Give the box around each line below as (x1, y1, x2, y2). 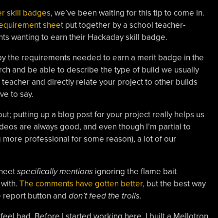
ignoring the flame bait (94, 166, 177, 177)
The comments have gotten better (19, 178, 143, 189)
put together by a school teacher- (63, 19, 185, 30)
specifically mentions (17, 166, 95, 177)
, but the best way (142, 178, 206, 189)
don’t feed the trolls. (68, 190, 142, 201)
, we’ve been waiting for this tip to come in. (50, 7, 204, 18)
